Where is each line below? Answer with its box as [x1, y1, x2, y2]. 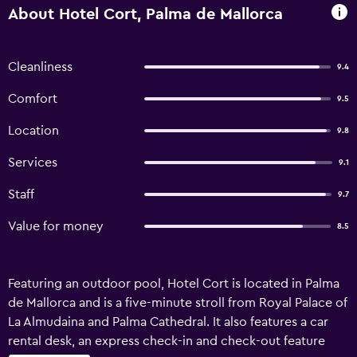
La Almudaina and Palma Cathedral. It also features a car [8, 316, 328, 328]
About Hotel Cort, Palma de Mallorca [8, 6, 283, 22]
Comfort [8, 92, 57, 105]
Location [8, 124, 59, 137]
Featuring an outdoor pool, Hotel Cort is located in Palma [8, 277, 339, 290]
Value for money [8, 220, 104, 233]
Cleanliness [8, 61, 73, 73]
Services [8, 156, 57, 169]
